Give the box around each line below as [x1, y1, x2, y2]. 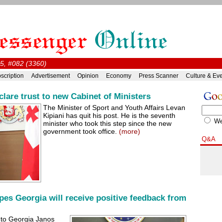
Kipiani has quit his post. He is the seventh [43, 111, 175, 119]
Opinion [77, 72, 99, 79]
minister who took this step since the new [43, 119, 171, 127]
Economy [106, 72, 131, 79]
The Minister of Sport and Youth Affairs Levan [43, 104, 185, 111]
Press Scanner [138, 72, 178, 79]
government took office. [43, 127, 119, 135]
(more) [119, 127, 140, 135]
